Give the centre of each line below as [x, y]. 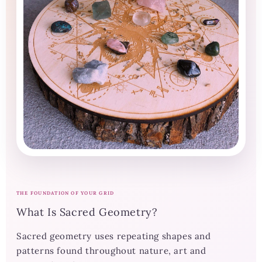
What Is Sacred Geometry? [87, 212]
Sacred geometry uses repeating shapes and [114, 236]
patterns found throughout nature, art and [111, 251]
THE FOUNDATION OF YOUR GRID [65, 193]
